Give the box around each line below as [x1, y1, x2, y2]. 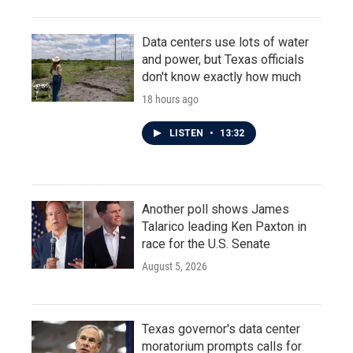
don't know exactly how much [142, 69, 301, 84]
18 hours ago [142, 92, 199, 106]
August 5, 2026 [142, 259, 207, 273]
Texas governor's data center [142, 321, 300, 336]
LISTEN [169, 127, 206, 139]
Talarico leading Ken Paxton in [142, 218, 307, 234]
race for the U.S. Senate [142, 236, 270, 251]
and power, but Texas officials [142, 51, 304, 67]
